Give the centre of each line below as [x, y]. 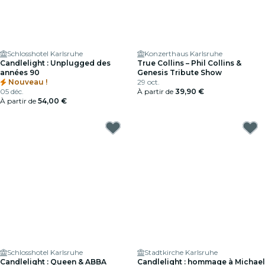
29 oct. [148, 82]
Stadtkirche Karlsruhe [181, 252]
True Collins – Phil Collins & [189, 63]
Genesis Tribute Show [180, 72]
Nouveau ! [27, 82]
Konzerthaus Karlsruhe [183, 54]
